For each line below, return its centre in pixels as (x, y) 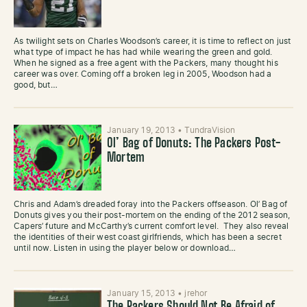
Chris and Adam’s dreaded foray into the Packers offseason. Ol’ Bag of (151, 204)
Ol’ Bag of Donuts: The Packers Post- (194, 144)
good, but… (36, 85)
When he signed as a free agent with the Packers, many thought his (146, 63)
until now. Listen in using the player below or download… (125, 248)
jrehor (196, 293)
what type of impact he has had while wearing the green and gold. (143, 52)
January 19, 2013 (143, 130)
